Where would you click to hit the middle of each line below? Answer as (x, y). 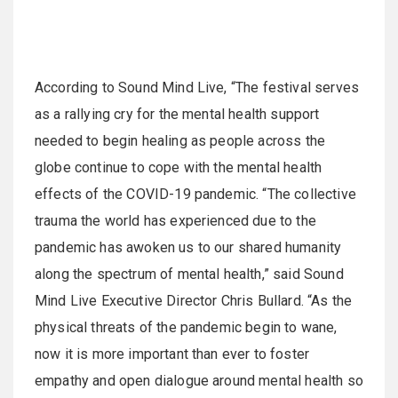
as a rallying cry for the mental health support (177, 114)
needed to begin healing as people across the (180, 141)
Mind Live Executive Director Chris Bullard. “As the (194, 301)
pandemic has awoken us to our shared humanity (188, 247)
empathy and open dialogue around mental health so (199, 381)
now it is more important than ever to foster (172, 354)
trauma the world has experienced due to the (175, 221)
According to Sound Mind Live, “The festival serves (197, 88)
